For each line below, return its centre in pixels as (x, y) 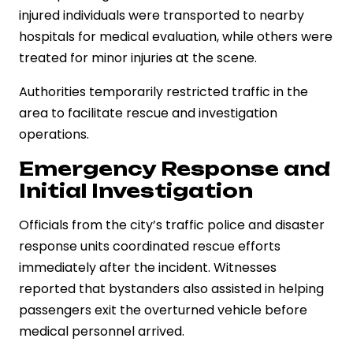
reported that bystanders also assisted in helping (171, 288)
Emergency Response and (175, 168)
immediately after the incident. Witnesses (148, 267)
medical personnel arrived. (102, 331)
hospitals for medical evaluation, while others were (176, 36)
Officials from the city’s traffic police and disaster (172, 225)
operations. (54, 134)
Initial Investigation (136, 190)
